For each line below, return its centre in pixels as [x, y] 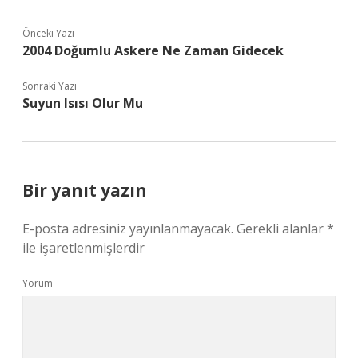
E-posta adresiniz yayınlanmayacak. [128, 229]
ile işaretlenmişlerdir [84, 248]
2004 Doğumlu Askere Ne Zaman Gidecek [153, 50]
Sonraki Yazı [50, 86]
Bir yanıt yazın [85, 190]
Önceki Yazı [48, 33]
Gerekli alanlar [282, 229]
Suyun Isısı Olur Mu [83, 103]
